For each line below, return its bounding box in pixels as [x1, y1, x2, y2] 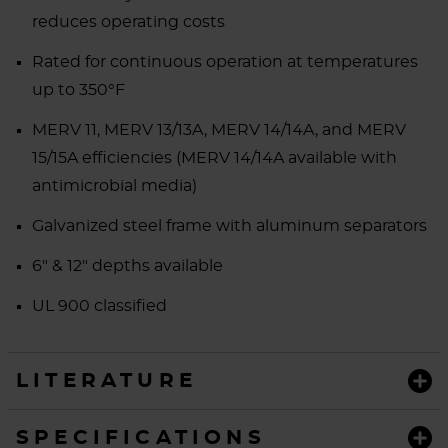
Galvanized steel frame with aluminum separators [32, 218, 427, 235]
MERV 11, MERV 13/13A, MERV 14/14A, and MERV [32, 122, 406, 139]
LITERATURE [16, 370, 197, 391]
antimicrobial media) [32, 178, 197, 195]
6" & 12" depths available [32, 258, 223, 275]
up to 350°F [32, 82, 125, 99]
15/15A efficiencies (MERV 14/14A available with [32, 150, 397, 167]
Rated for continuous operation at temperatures [32, 54, 418, 71]
